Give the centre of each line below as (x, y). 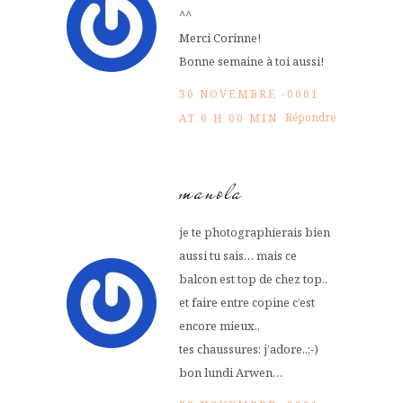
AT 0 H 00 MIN (228, 119)
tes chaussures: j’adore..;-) (249, 349)
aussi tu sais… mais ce (238, 256)
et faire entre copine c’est (247, 303)
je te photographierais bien (255, 233)
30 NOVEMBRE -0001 (249, 94)
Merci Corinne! (220, 38)
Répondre (311, 118)
